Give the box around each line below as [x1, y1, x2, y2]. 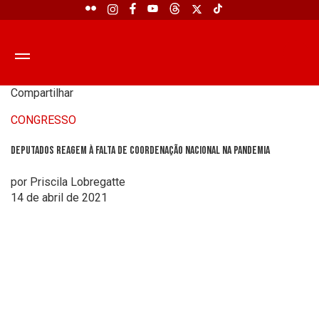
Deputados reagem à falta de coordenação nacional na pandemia [11, 144, 270, 158]
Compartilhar [11, 86, 73, 100]
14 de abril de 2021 [11, 190, 108, 204]
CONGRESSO [11, 113, 76, 127]
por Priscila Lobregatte [11, 174, 125, 189]
